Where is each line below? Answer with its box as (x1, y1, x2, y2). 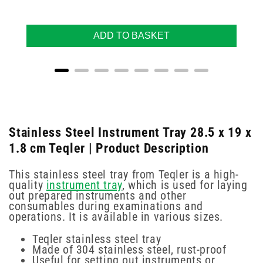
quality (9, 178, 46, 193)
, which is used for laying (122, 178, 248, 193)
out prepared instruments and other (9, 188, 187, 203)
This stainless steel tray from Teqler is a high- (9, 167, 239, 182)
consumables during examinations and (9, 199, 204, 214)
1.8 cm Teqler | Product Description (9, 140, 209, 156)
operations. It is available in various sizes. (9, 210, 224, 224)
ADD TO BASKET (93, 30, 170, 41)
